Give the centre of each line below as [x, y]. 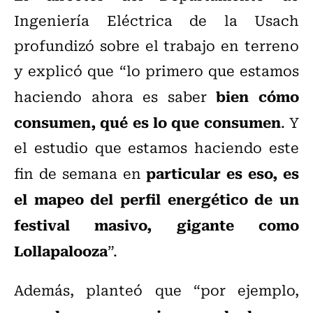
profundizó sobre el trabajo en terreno [156, 45]
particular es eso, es [223, 173]
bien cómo [258, 96]
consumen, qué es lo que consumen [147, 122]
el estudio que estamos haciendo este [156, 147]
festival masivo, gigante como [156, 225]
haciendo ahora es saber [115, 96]
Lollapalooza [61, 250]
